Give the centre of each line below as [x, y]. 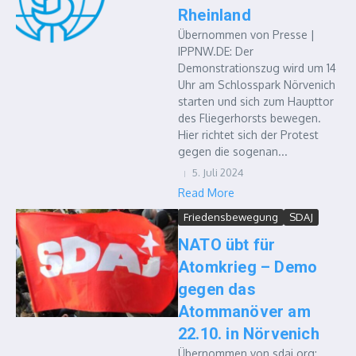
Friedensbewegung [231, 217]
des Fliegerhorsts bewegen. [250, 118]
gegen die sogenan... [233, 151]
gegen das [217, 289]
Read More [206, 193]
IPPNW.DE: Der [216, 51]
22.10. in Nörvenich [249, 334]
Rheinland [215, 15]
